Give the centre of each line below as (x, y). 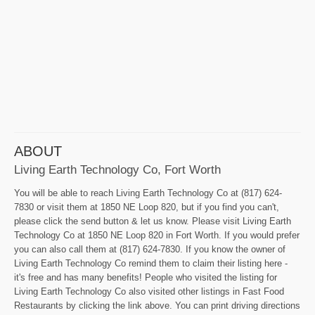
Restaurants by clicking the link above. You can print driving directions (157, 305)
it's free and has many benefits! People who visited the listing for (146, 277)
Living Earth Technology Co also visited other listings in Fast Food (149, 291)
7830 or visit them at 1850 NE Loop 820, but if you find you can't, (147, 207)
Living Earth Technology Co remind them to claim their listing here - (151, 263)
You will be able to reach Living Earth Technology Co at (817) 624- (148, 193)
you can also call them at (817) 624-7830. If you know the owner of (150, 249)
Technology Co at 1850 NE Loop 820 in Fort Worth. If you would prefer (157, 235)
